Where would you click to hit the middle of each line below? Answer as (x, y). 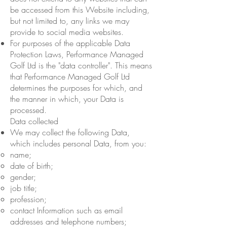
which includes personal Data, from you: (80, 143)
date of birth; (32, 165)
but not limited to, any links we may (70, 21)
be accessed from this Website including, (80, 9)
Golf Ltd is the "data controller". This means (81, 65)
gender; (23, 177)
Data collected (34, 121)
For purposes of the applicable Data (70, 43)
